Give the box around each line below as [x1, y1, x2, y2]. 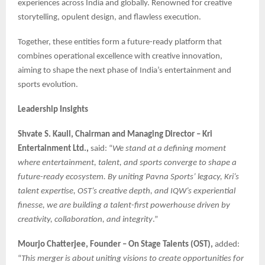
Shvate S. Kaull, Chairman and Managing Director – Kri [18, 130, 212, 140]
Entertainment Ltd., [18, 144, 91, 154]
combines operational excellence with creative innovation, [18, 52, 222, 62]
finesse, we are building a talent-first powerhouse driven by [18, 201, 230, 211]
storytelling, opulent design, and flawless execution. [18, 13, 201, 22]
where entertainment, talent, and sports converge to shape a [18, 159, 237, 168]
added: [215, 240, 240, 250]
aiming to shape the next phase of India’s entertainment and [18, 66, 231, 76]
